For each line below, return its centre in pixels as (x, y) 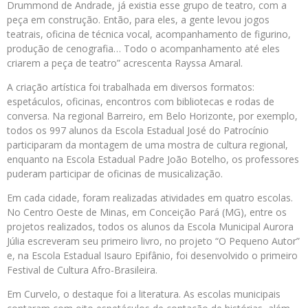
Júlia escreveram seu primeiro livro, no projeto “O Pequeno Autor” (153, 241)
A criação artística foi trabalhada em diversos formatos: (131, 87)
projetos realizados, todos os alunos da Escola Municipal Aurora (150, 227)
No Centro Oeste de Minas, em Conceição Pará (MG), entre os (147, 212)
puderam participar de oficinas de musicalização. (115, 174)
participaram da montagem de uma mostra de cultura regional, (147, 145)
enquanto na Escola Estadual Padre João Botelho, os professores (153, 159)
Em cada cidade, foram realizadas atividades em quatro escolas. (150, 198)
